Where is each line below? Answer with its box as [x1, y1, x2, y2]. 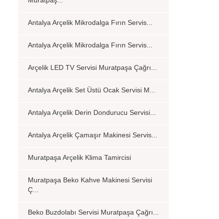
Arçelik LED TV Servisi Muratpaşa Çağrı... [28, 64, 157, 71]
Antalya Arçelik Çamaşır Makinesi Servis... [28, 131, 157, 139]
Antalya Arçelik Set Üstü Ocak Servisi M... [28, 86, 155, 94]
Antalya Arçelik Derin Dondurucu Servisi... [28, 109, 156, 116]
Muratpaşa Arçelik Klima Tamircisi [28, 153, 131, 161]
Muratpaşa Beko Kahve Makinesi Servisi [28, 176, 152, 184]
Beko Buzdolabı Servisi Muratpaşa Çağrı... [28, 208, 159, 216]
